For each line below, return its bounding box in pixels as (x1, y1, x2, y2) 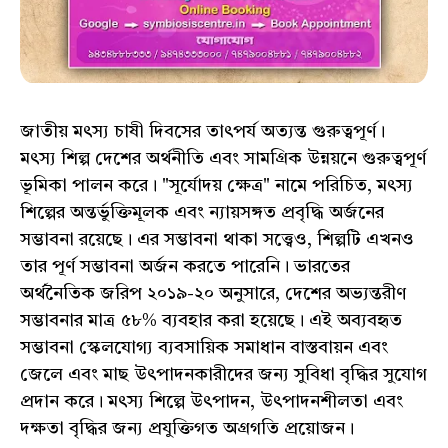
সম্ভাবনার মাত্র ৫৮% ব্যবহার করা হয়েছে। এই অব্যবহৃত (20, 311, 402, 330)
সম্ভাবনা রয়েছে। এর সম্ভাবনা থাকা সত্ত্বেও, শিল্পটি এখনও (20, 230, 414, 249)
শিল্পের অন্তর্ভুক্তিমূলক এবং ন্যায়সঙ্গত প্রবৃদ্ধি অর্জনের (20, 203, 384, 222)
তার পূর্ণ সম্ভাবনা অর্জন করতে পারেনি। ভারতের (20, 257, 350, 276)
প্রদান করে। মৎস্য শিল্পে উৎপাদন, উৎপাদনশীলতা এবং (20, 392, 403, 411)
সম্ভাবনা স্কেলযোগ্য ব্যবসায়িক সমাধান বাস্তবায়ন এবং (20, 338, 388, 357)
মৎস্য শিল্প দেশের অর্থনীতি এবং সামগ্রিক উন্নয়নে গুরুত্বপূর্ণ (20, 149, 426, 168)
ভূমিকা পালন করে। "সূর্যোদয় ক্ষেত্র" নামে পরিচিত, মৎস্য (20, 176, 413, 195)
